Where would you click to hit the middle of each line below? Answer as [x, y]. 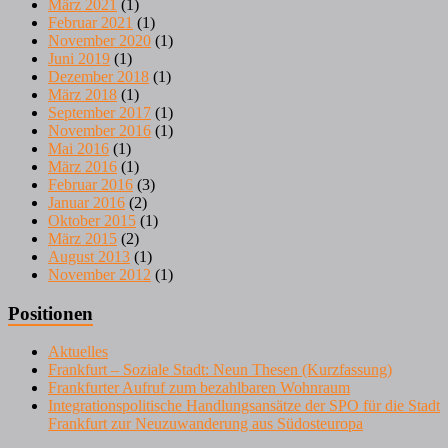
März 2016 [82, 166]
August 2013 [89, 256]
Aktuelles [78, 352]
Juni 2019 [79, 58]
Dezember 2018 [98, 76]
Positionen [50, 313]
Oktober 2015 [92, 220]
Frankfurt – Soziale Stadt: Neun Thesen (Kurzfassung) [220, 370]
